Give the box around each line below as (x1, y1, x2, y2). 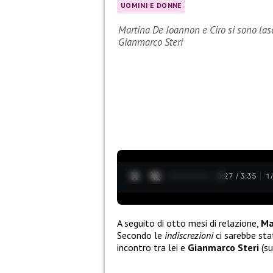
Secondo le (117, 229, 165, 241)
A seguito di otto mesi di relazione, (117, 216, 261, 229)
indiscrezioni (165, 229, 213, 241)
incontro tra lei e (117, 241, 188, 253)
